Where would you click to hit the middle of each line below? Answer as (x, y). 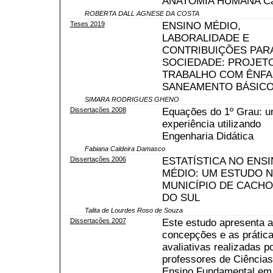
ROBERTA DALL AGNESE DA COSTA (142, 13)
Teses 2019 (87, 23)
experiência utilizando (211, 124)
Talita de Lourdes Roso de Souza (134, 210)
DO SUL (181, 197)
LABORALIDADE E (205, 38)
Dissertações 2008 (98, 109)
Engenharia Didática (207, 136)
